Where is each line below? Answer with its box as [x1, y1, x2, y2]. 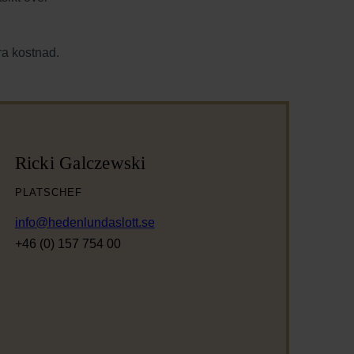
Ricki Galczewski [14, 153, 146, 174]
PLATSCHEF [14, 186, 82, 198]
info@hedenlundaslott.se [14, 215, 155, 229]
